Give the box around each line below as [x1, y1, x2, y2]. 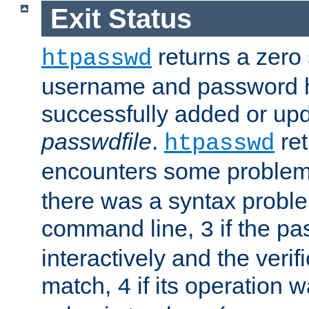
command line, [41, 215, 200, 242]
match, [41, 272, 117, 299]
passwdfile [41, 128, 152, 155]
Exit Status [50, 3, 192, 34]
